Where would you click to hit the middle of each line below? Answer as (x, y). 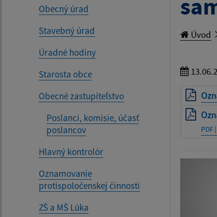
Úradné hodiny (67, 52)
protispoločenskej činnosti (89, 185)
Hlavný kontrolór (71, 151)
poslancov (66, 130)
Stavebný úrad (67, 30)
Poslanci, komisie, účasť (93, 117)
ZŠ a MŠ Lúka (64, 207)
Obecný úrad (64, 8)
